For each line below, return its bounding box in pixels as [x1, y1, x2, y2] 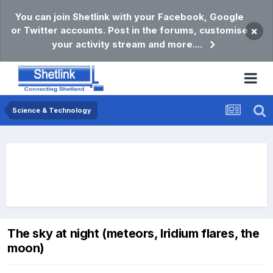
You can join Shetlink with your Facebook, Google [15, 11, 244, 23]
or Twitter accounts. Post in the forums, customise [10, 24, 248, 36]
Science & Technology [12, 106, 91, 115]
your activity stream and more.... [52, 38, 202, 50]
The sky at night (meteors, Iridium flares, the [7, 226, 260, 241]
